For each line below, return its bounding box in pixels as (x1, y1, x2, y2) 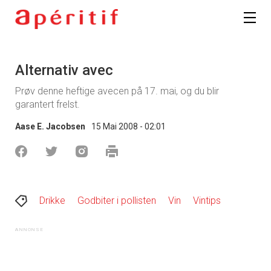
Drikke (39, 195, 65, 207)
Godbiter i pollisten (77, 195, 156, 207)
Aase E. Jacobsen (15, 122, 85, 132)
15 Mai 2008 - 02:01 (91, 122, 166, 132)
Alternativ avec (15, 62, 113, 79)
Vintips (193, 195, 221, 207)
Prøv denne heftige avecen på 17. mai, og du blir (15, 85, 219, 97)
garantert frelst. (15, 99, 80, 111)
